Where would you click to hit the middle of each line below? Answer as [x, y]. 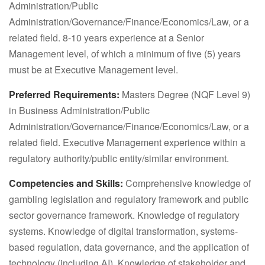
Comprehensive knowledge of [187, 183]
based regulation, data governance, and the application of [129, 247]
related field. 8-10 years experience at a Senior [106, 38]
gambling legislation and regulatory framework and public [129, 199]
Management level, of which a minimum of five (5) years [125, 54]
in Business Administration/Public [79, 110]
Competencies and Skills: [66, 183]
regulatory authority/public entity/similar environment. [119, 158]
